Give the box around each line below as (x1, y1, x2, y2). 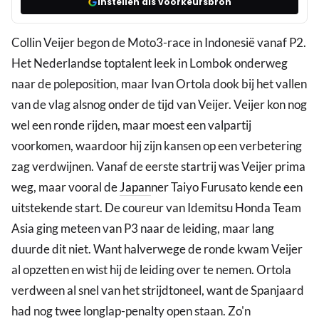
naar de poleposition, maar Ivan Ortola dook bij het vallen (11, 76, 307, 92)
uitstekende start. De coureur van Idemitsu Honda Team (11, 200, 301, 216)
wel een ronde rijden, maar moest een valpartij (11, 117, 251, 133)
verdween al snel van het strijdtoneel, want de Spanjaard (11, 283, 304, 298)
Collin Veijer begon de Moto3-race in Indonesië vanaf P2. (11, 35, 306, 51)
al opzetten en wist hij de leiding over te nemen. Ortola (11, 262, 291, 278)
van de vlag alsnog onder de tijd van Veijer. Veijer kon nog (11, 97, 307, 113)
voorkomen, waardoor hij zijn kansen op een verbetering (11, 138, 302, 154)
